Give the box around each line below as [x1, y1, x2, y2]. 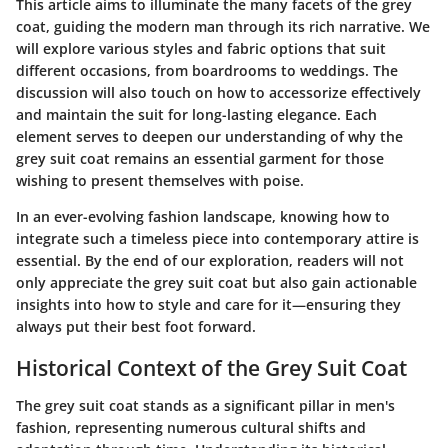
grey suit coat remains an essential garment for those [16, 148, 384, 168]
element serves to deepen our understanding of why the [16, 126, 403, 146]
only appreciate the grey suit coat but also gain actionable [16, 272, 417, 292]
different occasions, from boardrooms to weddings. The [16, 60, 398, 80]
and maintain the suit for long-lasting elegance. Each [16, 104, 377, 124]
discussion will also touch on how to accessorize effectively [16, 82, 421, 102]
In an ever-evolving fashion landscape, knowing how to [16, 206, 390, 226]
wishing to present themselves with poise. [16, 170, 304, 190]
